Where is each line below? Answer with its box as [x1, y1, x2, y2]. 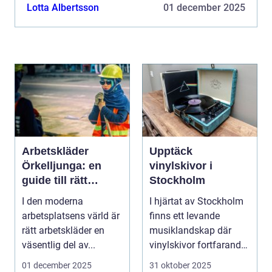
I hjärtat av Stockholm [149, 195, 243, 208]
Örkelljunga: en [22, 160, 101, 172]
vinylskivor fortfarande [149, 239, 246, 251]
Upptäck [149, 145, 192, 158]
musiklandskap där [149, 225, 231, 237]
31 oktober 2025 [149, 260, 211, 271]
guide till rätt [22, 174, 87, 187]
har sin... [149, 254, 186, 266]
